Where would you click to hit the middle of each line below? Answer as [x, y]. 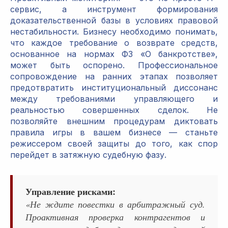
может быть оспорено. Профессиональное [114, 65]
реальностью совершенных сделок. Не [114, 110]
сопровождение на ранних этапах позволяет [114, 77]
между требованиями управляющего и [114, 99]
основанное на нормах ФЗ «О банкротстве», [114, 54]
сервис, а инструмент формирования [114, 9]
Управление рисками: [70, 192]
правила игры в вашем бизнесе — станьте [114, 133]
